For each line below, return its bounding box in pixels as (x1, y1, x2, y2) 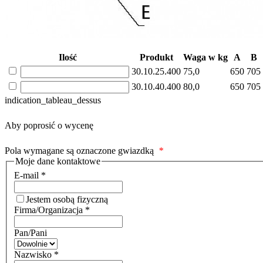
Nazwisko (14, 249, 54, 260)
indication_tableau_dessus (5, 95, 101, 106)
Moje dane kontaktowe (15, 156, 100, 167)
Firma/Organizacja (14, 205, 85, 215)
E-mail (14, 170, 41, 181)
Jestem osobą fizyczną (26, 194, 108, 205)
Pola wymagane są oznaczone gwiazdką (5, 146, 156, 156)
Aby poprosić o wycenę (5, 120, 93, 131)
